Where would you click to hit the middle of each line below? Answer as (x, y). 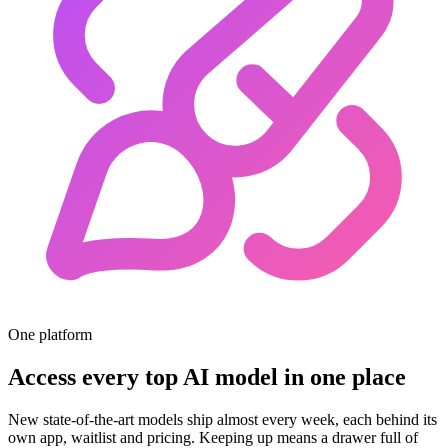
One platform (50, 334)
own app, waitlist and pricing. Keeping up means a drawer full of (213, 437)
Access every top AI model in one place (207, 376)
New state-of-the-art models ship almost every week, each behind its (222, 419)
